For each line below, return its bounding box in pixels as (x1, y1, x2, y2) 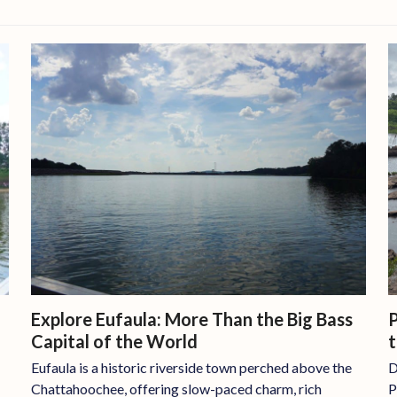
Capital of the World (30, 330, 198, 352)
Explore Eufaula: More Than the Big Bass (30, 307, 353, 330)
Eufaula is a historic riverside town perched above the (30, 358, 352, 376)
